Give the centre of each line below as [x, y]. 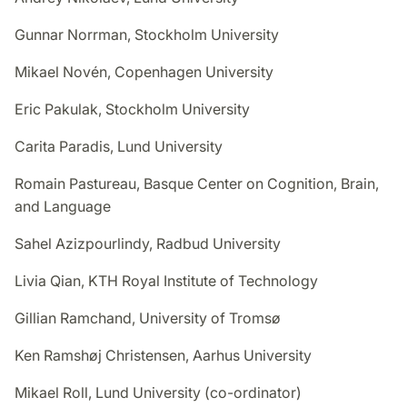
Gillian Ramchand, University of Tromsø [148, 318]
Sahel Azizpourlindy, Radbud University [148, 244]
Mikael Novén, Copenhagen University [144, 72]
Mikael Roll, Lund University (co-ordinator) [158, 393]
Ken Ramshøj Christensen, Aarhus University [163, 356]
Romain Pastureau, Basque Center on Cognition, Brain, [197, 184]
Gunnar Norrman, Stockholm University [147, 35]
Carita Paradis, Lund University [119, 147]
